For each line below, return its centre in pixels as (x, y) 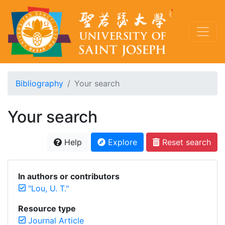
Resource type (47, 208)
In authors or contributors (69, 176)
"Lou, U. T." (48, 188)
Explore (121, 142)
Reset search (185, 142)
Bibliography (39, 83)
